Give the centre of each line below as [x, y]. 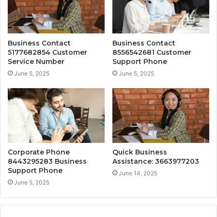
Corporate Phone [39, 152]
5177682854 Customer [47, 53]
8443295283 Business [47, 162]
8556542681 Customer [152, 53]
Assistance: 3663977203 [156, 162]
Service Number [36, 62]
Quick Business [140, 152]
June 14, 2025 [138, 173]
